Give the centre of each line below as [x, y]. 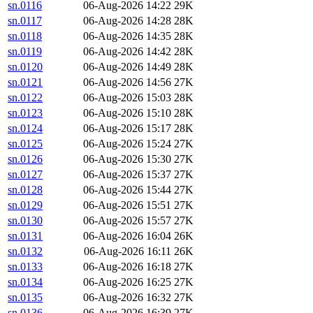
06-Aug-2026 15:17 [127, 129]
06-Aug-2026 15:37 [127, 175]
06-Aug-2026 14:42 [127, 52]
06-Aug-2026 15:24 [127, 144]
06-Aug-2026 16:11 [128, 252]
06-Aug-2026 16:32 [127, 298]
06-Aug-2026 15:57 [127, 221]
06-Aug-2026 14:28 [127, 21]
